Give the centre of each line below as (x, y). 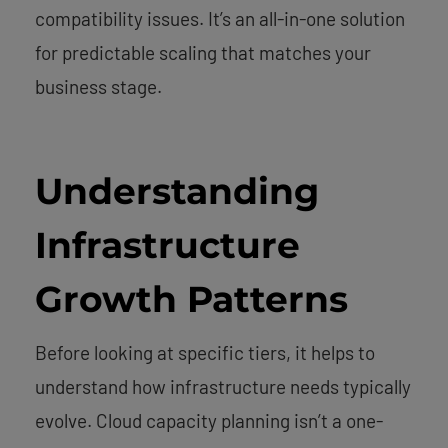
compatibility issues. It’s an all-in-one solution (220, 19)
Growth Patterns (191, 299)
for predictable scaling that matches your (203, 53)
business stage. (98, 87)
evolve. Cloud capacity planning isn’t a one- (209, 421)
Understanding (177, 191)
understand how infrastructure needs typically (223, 387)
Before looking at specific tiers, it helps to (205, 353)
